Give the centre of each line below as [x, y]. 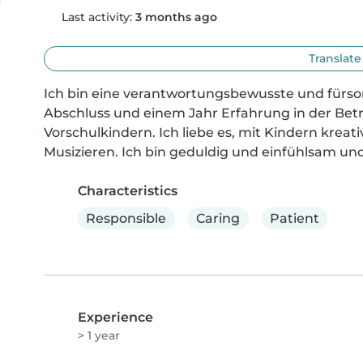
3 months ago [176, 17]
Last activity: [96, 17]
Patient [294, 218]
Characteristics [128, 191]
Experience [115, 318]
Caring [218, 218]
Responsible [126, 218]
